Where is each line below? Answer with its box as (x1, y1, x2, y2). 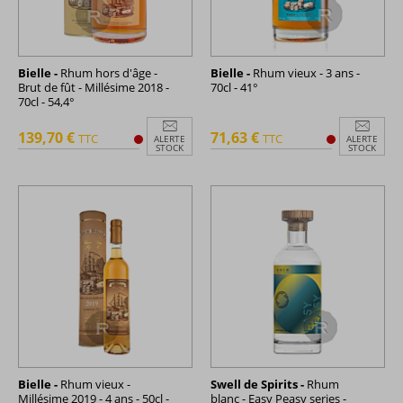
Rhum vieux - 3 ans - (250, 64, 360, 81)
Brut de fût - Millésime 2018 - (18, 78, 169, 95)
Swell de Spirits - (210, 375, 304, 392)
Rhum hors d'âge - (58, 64, 157, 81)
